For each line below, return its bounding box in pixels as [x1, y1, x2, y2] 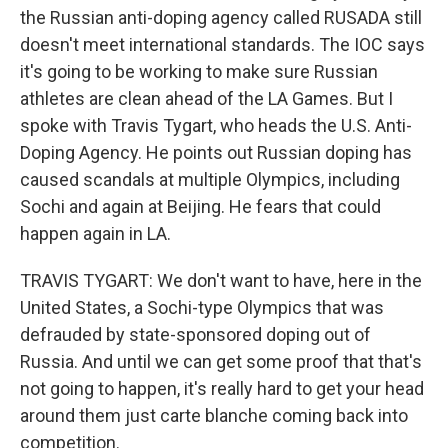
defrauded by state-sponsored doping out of [20, 324, 371, 345]
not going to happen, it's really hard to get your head [20, 378, 424, 399]
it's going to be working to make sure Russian [20, 61, 378, 82]
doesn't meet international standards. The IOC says [20, 34, 425, 55]
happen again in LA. [20, 223, 171, 244]
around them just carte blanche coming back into [20, 405, 408, 426]
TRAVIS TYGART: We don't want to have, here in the [20, 270, 422, 291]
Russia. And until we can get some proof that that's [20, 351, 422, 372]
